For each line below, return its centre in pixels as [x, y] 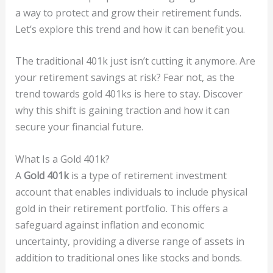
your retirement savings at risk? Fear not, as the [125, 78]
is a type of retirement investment [147, 175]
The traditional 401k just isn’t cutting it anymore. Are [135, 61]
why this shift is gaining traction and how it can [122, 111]
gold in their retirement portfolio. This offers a [121, 208]
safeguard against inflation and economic [109, 225]
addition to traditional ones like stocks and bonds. [128, 257]
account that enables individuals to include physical [131, 192]
